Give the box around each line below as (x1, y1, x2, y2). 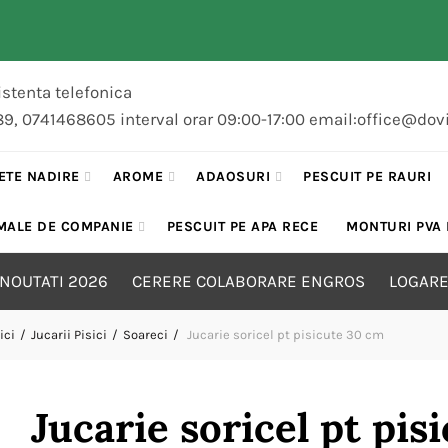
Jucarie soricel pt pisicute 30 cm (183, 327, 384, 342)
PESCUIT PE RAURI (303, 168, 432, 185)
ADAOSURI (196, 168, 271, 185)
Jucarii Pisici (30, 327, 107, 342)
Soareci (122, 327, 168, 342)
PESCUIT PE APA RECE (166, 218, 319, 235)
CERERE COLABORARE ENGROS (131, 271, 365, 291)
